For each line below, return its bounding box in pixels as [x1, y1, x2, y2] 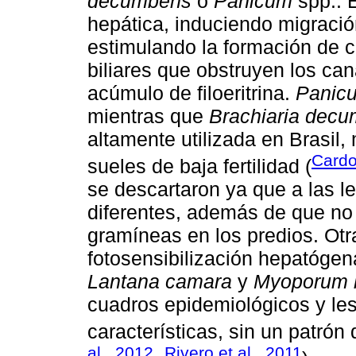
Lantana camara [87, 269, 232, 292]
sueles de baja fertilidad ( [87, 154, 311, 177]
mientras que [87, 104, 209, 127]
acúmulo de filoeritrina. [87, 81, 296, 104]
